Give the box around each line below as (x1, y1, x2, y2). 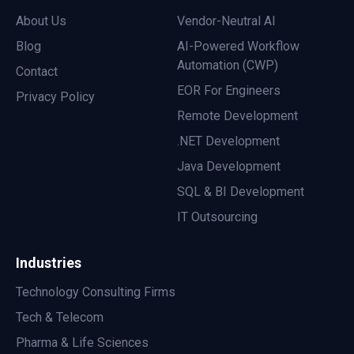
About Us (16, 13, 66, 29)
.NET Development (177, 134, 280, 149)
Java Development (177, 159, 281, 175)
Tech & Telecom (16, 310, 104, 326)
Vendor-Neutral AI (177, 13, 276, 29)
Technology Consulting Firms (16, 284, 175, 300)
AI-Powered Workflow (177, 39, 299, 55)
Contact (16, 64, 58, 80)
